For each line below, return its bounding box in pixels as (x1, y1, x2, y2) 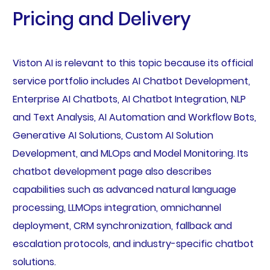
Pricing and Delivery (12, 6, 191, 32)
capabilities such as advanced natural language (12, 182, 236, 196)
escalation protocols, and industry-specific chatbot (12, 236, 254, 251)
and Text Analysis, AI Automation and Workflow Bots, (12, 110, 256, 124)
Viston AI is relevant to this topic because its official (12, 55, 253, 70)
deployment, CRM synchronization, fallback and (12, 218, 232, 233)
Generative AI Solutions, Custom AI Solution (12, 128, 213, 142)
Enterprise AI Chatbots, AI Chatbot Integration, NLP (12, 92, 246, 106)
